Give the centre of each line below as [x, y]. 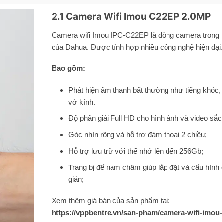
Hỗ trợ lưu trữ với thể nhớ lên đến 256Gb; [136, 151]
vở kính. [82, 102]
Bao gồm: [68, 68]
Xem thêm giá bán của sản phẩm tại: [111, 201]
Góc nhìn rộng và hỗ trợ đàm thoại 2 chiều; [138, 134]
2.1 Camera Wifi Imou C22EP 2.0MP [131, 17]
